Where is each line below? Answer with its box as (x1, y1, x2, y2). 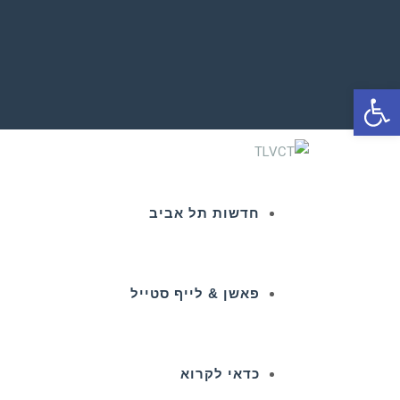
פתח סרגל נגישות (314, 80, 392, 114)
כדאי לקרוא (180, 366, 260, 382)
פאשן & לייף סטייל (130, 286, 260, 302)
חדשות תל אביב (149, 205, 260, 221)
